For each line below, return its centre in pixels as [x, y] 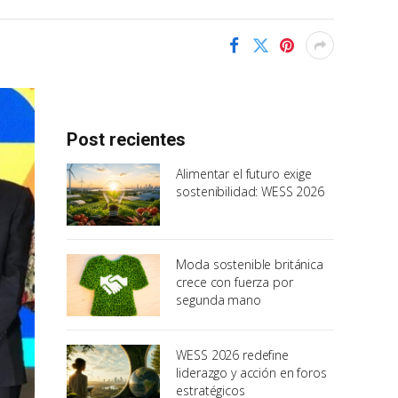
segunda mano [219, 300]
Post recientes [126, 139]
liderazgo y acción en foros [251, 373]
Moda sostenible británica [250, 265]
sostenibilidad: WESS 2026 [250, 191]
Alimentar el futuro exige [244, 174]
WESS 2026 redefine [232, 355]
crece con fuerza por [235, 283]
